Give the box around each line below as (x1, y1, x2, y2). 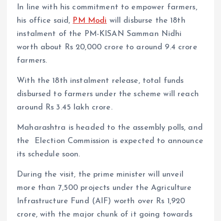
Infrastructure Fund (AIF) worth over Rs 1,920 (17, 197, 185, 206)
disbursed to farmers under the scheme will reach (17, 90, 199, 99)
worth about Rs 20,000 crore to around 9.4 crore (17, 43, 197, 52)
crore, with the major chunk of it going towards (17, 211, 192, 219)
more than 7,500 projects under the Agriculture (17, 184, 192, 192)
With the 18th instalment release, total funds (17, 77, 184, 85)
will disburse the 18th (107, 17, 185, 25)
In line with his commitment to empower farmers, (17, 3, 197, 12)
